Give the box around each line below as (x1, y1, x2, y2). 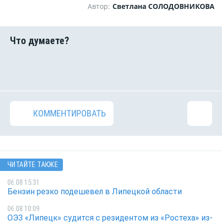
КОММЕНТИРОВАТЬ (33, 108, 106, 119)
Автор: (88, 1, 110, 11)
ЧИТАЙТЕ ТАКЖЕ (7, 161, 58, 169)
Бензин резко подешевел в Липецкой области (7, 186, 182, 196)
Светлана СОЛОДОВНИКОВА (112, 1, 215, 11)
